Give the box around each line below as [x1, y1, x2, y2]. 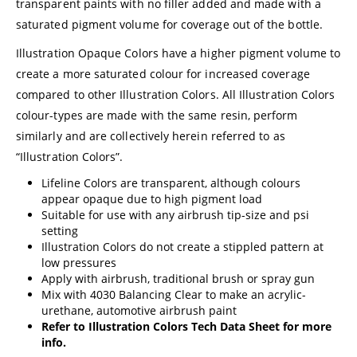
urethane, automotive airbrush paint [41, 303, 237, 319]
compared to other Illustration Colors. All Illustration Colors [16, 87, 335, 103]
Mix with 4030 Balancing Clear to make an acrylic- [41, 287, 306, 303]
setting [41, 223, 78, 239]
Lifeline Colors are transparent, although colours [41, 175, 300, 191]
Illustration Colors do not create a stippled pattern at [41, 239, 324, 255]
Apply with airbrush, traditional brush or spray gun [41, 271, 315, 287]
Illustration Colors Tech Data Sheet [88, 319, 280, 335]
